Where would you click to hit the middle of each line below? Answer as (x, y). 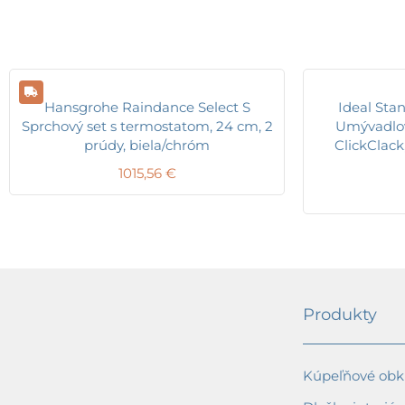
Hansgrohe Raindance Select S (147, 107)
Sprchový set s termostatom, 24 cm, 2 (147, 126)
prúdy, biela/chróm (147, 145)
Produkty (340, 315)
